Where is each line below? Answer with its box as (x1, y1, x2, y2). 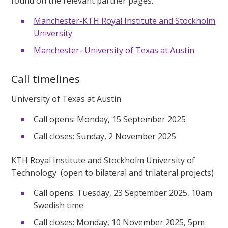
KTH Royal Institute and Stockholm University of (11, 154, 195, 166)
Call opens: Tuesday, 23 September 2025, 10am (34, 187, 213, 198)
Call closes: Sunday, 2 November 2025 (34, 130, 177, 142)
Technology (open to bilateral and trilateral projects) (11, 166, 216, 178)
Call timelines (11, 71, 80, 86)
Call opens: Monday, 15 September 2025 (34, 113, 188, 125)
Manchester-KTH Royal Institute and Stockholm (34, 15, 216, 26)
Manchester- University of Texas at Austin (34, 44, 195, 56)
